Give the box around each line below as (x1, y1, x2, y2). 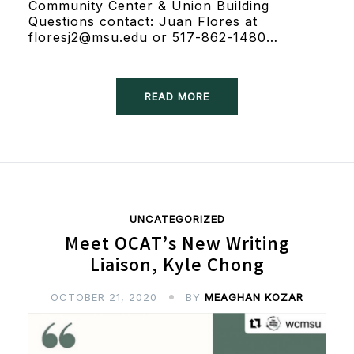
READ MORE (145, 89, 209, 103)
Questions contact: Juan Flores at (28, 13, 258, 29)
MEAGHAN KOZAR (205, 290, 303, 303)
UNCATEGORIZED (129, 212, 225, 225)
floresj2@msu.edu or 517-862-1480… (28, 28, 278, 45)
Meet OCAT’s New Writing (64, 232, 290, 260)
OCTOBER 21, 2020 (51, 290, 157, 303)
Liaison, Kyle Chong (89, 253, 265, 281)
